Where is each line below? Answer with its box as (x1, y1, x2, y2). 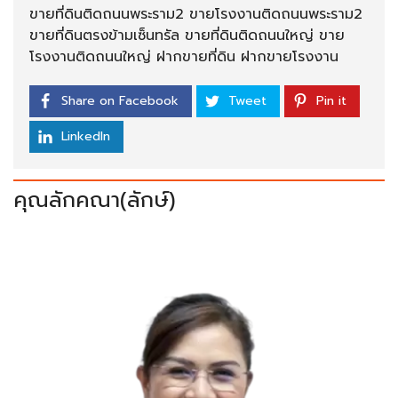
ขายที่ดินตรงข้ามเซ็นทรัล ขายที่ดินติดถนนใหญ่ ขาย (29, 25, 345, 47)
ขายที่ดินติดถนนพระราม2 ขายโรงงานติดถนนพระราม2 (29, 4, 362, 26)
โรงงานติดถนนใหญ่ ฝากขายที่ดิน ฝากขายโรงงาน (29, 46, 338, 68)
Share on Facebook (61, 92, 179, 111)
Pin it (316, 92, 346, 111)
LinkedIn (61, 127, 110, 147)
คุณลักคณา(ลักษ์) (13, 184, 176, 217)
